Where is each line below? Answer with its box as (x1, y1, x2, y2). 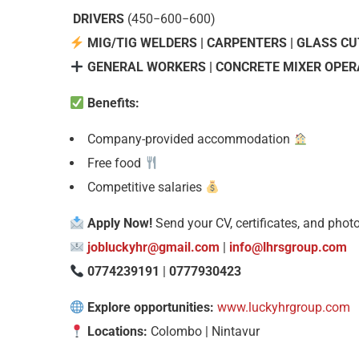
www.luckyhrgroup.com (217, 300, 351, 315)
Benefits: (87, 95, 140, 111)
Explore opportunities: (87, 300, 215, 315)
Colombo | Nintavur (147, 324, 260, 339)
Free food (87, 155, 144, 171)
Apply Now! (87, 216, 153, 231)
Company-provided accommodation (87, 131, 293, 147)
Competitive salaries (87, 179, 205, 195)
